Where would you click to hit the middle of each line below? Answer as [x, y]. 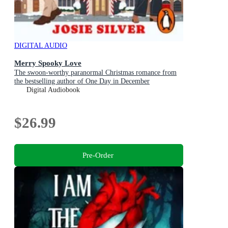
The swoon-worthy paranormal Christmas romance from [95, 73]
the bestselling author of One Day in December [82, 81]
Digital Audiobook [53, 90]
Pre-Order [98, 155]
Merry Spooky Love [48, 63]
